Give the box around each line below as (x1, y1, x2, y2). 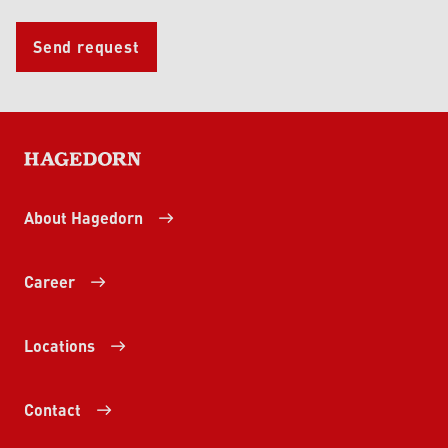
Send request (33, 35, 140, 59)
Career (24, 270, 75, 294)
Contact (24, 398, 81, 422)
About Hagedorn (24, 206, 143, 230)
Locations (24, 334, 95, 358)
